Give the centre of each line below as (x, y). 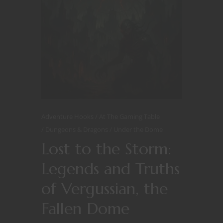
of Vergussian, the (105, 189)
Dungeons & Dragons (77, 130)
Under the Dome (138, 130)
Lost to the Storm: (106, 149)
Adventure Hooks (68, 117)
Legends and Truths (111, 169)
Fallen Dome (85, 209)
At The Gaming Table (129, 117)
